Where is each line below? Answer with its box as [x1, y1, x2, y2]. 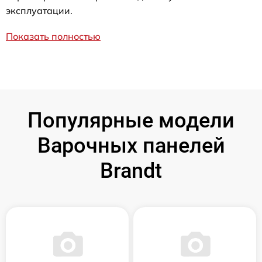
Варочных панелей [37, 133, 225, 158]
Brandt [100, 158, 162, 184]
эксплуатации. [6, 5, 73, 17]
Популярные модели [27, 108, 235, 133]
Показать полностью [6, 30, 101, 43]
